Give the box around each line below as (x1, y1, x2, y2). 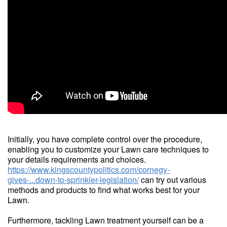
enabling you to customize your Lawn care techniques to (8, 143, 209, 155)
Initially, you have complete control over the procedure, (8, 133, 202, 145)
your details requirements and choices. (8, 154, 146, 165)
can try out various (139, 174, 206, 185)
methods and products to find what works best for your (8, 184, 200, 196)
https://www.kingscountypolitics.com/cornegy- (8, 164, 170, 175)
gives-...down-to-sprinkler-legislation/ (8, 174, 139, 185)
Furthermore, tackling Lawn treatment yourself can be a (8, 214, 204, 226)
